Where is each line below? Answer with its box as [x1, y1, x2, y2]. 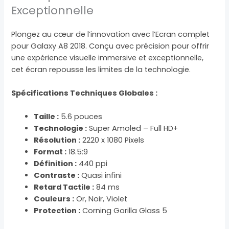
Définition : [34, 158, 77, 169]
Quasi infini [79, 170, 122, 181]
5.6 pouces [59, 111, 103, 122]
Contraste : [34, 170, 80, 181]
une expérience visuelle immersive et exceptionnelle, [11, 52, 204, 63]
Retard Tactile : [34, 182, 95, 193]
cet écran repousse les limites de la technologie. [11, 64, 191, 75]
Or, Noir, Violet [74, 194, 128, 204]
